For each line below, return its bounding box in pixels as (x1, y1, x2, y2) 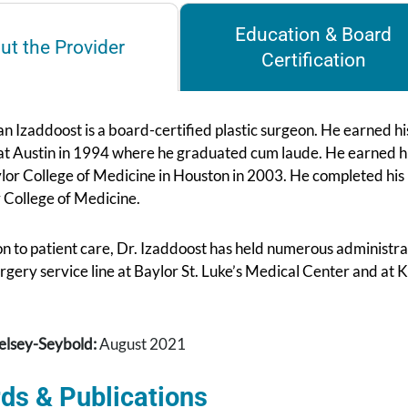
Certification (260, 49, 366, 72)
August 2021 (97, 334, 186, 354)
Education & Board (235, 24, 393, 46)
